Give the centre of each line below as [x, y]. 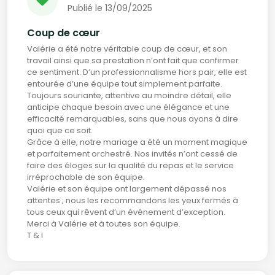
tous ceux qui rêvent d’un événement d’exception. [126, 212]
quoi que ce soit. [60, 130]
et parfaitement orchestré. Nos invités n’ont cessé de [132, 154]
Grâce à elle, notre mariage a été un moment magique [137, 142]
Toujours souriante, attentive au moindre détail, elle [129, 95]
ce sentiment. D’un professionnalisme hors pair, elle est [137, 72]
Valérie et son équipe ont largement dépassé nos [127, 189]
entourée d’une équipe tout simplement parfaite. [125, 84]
